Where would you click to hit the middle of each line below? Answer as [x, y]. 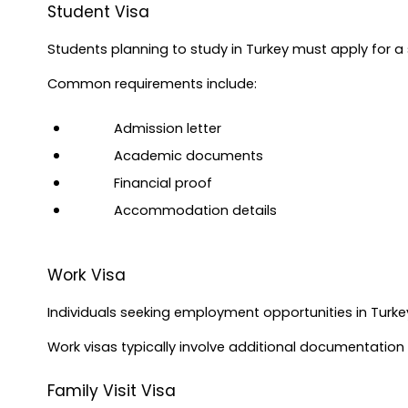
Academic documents [189, 155]
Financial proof [163, 183]
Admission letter [168, 128]
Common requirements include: [152, 83]
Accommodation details [195, 210]
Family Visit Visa [112, 391]
